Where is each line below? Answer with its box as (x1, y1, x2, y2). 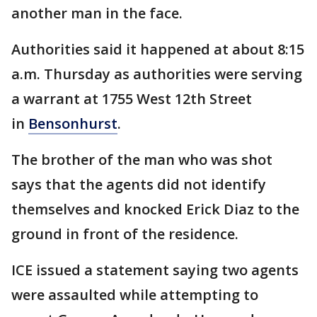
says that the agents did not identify (11, 175, 266, 195)
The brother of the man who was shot (11, 150, 272, 170)
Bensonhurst (28, 114, 117, 134)
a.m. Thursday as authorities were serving (11, 64, 302, 84)
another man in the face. (11, 4, 183, 23)
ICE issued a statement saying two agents (11, 260, 299, 280)
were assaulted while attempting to (11, 285, 258, 305)
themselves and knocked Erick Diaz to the (11, 200, 299, 219)
